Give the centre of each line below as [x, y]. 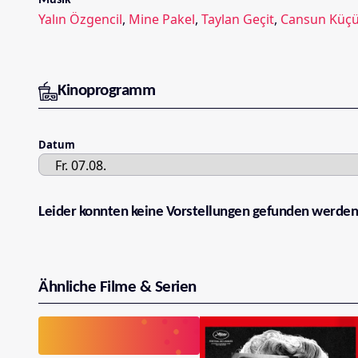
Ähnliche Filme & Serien [117, 287]
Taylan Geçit [238, 19]
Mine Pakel [162, 19]
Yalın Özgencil [80, 19]
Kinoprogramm [106, 91]
